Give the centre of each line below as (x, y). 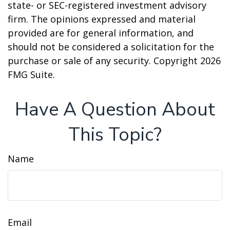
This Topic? (115, 135)
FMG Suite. (31, 74)
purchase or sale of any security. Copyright (104, 61)
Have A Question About (115, 110)
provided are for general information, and (101, 33)
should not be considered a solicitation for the (111, 47)
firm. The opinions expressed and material (102, 19)
